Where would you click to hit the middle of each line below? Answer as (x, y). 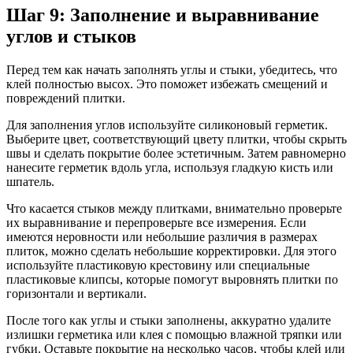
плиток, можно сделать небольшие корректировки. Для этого (171, 251)
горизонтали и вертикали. (76, 294)
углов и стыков (71, 37)
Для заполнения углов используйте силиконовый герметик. (167, 125)
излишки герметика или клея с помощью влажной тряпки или (174, 335)
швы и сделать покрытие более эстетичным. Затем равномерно (176, 154)
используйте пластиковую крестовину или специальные (158, 266)
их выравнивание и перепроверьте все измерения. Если (156, 223)
